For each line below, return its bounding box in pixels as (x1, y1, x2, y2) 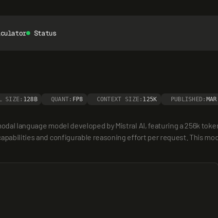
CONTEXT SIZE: (96, 96, 143, 103)
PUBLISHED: (170, 96, 206, 103)
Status (34, 29, 56, 37)
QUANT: (51, 96, 73, 103)
